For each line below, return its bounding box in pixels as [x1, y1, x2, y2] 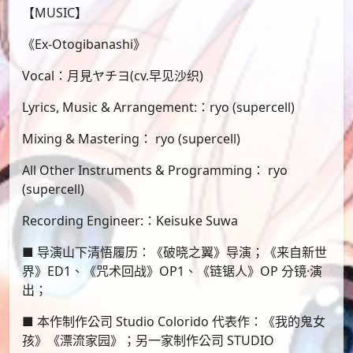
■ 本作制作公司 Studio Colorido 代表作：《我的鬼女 [22, 313, 325, 331]
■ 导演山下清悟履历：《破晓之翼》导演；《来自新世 [22, 243, 327, 262]
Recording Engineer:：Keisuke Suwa [22, 212, 238, 230]
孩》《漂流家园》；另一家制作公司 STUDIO [22, 332, 274, 350]
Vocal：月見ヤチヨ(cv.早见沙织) [22, 67, 203, 85]
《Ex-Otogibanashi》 [22, 35, 146, 54]
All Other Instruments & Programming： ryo [22, 162, 288, 180]
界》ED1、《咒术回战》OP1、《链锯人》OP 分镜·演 [22, 262, 322, 281]
